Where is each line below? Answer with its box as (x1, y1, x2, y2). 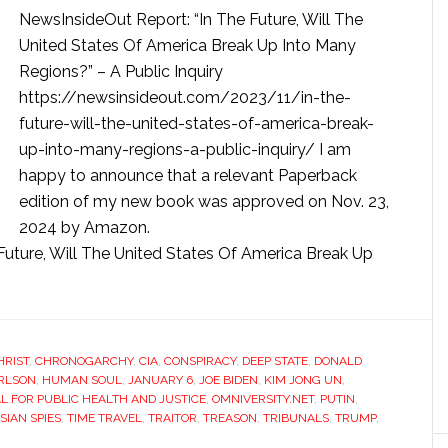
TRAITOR (148, 411, 197, 425)
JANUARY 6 (128, 373, 193, 387)
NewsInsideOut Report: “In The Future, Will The (19, 10, 363, 29)
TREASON (203, 411, 257, 425)
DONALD (314, 354, 362, 368)
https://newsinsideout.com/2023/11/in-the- (19, 88, 351, 107)
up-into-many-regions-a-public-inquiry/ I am (19, 140, 351, 159)
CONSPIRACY (164, 354, 236, 368)
